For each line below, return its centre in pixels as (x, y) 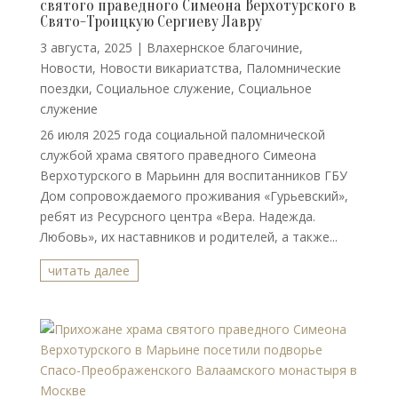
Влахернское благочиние (223, 48)
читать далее (89, 271)
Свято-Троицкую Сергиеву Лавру (151, 22)
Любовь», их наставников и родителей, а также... (188, 237)
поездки (64, 88)
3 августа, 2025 (86, 48)
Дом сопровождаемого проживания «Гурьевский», (194, 196)
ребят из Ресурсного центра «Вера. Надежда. (177, 216)
